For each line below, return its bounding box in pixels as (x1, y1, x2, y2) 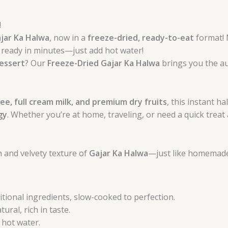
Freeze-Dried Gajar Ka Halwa (47, 58, 160, 69)
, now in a (49, 32, 88, 44)
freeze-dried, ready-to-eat (88, 32, 194, 44)
